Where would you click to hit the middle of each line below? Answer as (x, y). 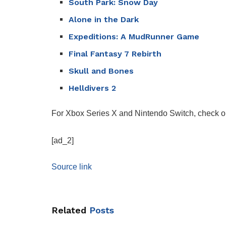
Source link (72, 167)
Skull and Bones (101, 71)
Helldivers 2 (93, 88)
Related (69, 210)
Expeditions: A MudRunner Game (134, 37)
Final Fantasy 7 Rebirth (115, 54)
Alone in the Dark (104, 20)
